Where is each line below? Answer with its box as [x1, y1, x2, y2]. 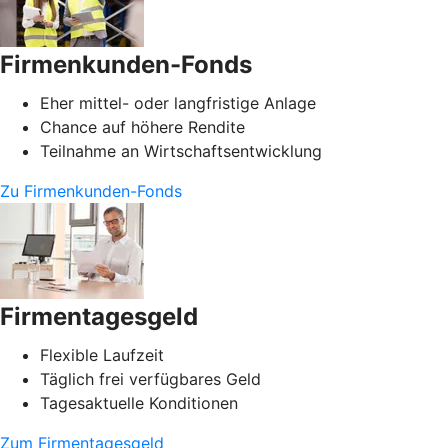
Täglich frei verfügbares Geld [40, 368, 261, 389]
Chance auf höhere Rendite [40, 116, 245, 137]
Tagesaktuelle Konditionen [40, 392, 238, 413]
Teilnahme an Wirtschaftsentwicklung [40, 140, 322, 161]
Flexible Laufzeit [40, 344, 164, 365]
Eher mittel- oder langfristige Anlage [40, 92, 316, 113]
